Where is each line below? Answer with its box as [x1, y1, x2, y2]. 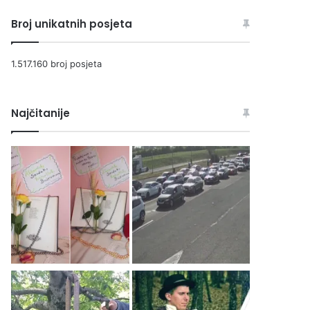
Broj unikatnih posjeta [11, 17, 133, 31]
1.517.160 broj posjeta [11, 58, 102, 69]
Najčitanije [11, 106, 71, 120]
